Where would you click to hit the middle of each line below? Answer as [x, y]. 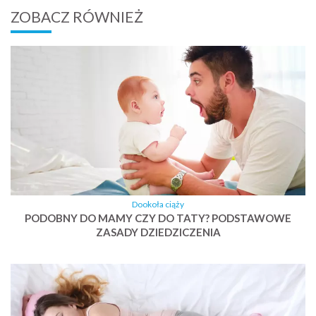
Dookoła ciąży [158, 205]
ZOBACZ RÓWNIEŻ [77, 17]
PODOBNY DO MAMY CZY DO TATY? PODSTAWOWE [158, 218]
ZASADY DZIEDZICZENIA [158, 232]
